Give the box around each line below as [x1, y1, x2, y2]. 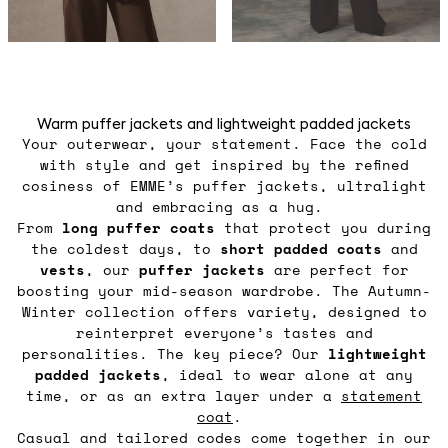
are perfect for [264, 259, 409, 281]
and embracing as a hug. [116, 196, 332, 218]
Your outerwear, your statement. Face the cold [21, 133, 427, 155]
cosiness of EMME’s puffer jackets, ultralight [21, 175, 427, 197]
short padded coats [219, 238, 382, 260]
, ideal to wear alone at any [161, 364, 413, 386]
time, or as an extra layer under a [26, 385, 341, 407]
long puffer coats [53, 217, 215, 239]
